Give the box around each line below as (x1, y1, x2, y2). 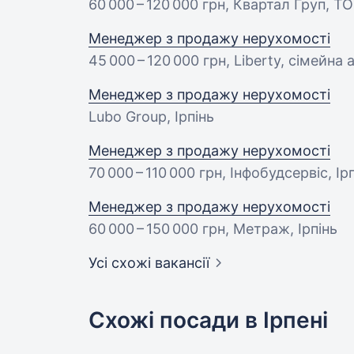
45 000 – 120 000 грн (88, 52, 226, 70)
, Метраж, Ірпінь (225, 220, 337, 238)
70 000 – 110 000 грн (88, 164, 222, 182)
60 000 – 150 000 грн (88, 220, 225, 238)
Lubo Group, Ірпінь (88, 108, 214, 126)
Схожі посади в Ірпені (88, 307, 328, 334)
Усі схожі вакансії (88, 254, 209, 272)
